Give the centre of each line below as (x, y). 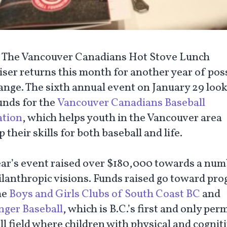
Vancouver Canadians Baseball (131, 103)
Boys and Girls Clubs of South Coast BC (105, 194)
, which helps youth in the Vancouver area (122, 118)
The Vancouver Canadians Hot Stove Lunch (106, 57)
